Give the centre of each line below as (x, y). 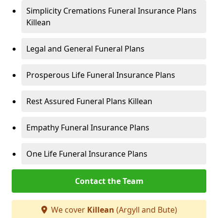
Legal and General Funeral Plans (85, 49)
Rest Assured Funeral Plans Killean (89, 101)
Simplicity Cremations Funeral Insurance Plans (111, 11)
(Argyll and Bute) (145, 210)
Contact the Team (109, 181)
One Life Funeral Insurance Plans (87, 154)
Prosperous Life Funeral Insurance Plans (101, 75)
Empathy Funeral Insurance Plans (88, 127)
